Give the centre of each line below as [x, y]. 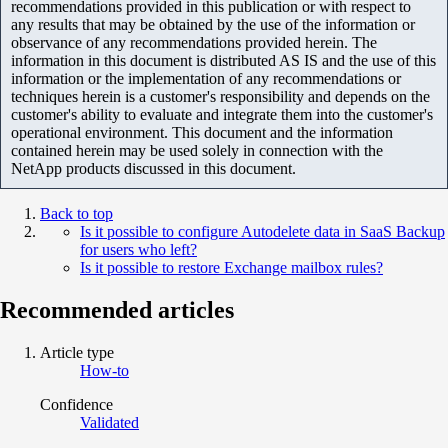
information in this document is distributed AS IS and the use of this [223, 61]
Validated [109, 423]
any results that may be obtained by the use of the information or [213, 25]
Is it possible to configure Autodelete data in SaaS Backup [262, 232]
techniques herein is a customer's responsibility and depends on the [220, 97]
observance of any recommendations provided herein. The [194, 43]
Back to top [76, 214]
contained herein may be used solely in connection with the [197, 151]
